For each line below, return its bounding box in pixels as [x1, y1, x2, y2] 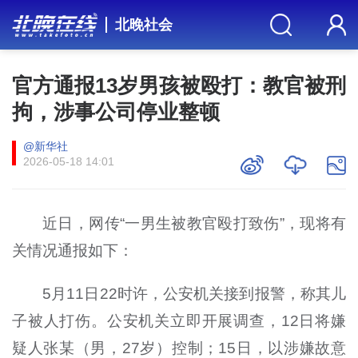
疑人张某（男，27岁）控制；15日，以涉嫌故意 [11, 339, 347, 356]
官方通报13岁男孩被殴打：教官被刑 [11, 73, 347, 97]
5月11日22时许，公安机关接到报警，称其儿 [42, 284, 347, 302]
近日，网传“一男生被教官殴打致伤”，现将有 [42, 214, 347, 232]
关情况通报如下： [11, 241, 133, 259]
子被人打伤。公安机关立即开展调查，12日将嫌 [11, 312, 347, 329]
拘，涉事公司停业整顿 [11, 99, 220, 124]
